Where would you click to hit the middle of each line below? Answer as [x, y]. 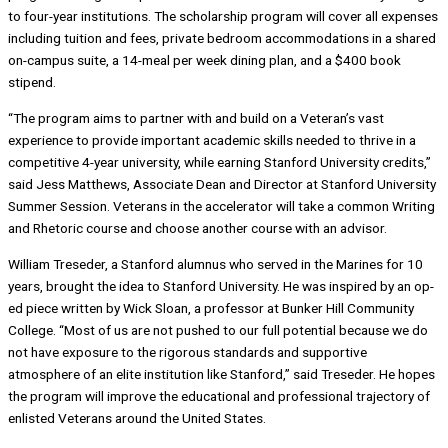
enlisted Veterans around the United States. [137, 417]
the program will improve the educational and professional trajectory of [219, 395]
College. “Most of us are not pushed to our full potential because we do [218, 329]
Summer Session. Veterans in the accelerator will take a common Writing [221, 206]
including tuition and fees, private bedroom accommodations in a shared [222, 38]
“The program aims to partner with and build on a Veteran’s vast [196, 118]
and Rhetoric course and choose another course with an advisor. [197, 228]
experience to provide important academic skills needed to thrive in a [212, 140]
